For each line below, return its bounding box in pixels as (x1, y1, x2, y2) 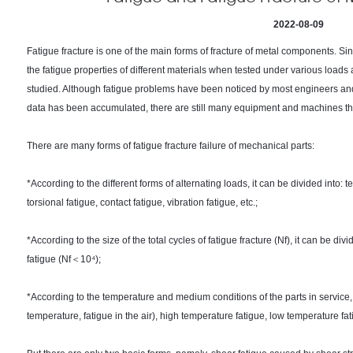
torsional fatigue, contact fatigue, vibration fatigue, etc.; (27, 197, 258, 208)
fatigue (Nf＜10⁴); (27, 254, 101, 265)
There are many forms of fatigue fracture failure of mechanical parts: (27, 140, 314, 151)
